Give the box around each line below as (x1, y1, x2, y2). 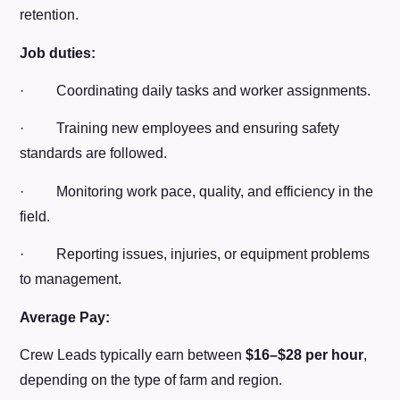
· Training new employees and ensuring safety (20, 121, 340, 137)
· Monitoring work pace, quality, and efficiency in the (20, 183, 374, 199)
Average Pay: (20, 309, 111, 325)
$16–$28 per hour (246, 346, 364, 362)
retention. (20, 7, 79, 23)
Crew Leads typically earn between (20, 346, 246, 362)
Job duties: (20, 45, 96, 61)
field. (20, 208, 51, 224)
